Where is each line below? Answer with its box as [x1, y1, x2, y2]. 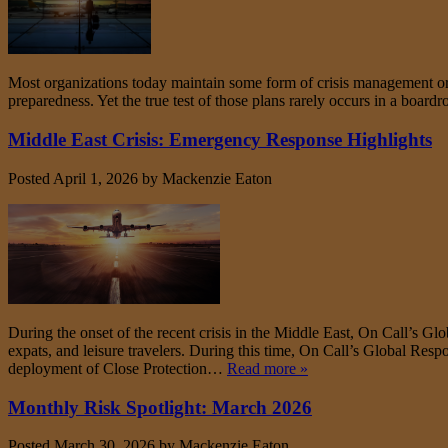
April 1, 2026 [53, 169, 138, 187]
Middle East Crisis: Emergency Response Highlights [8, 129, 432, 151]
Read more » [227, 359, 308, 377]
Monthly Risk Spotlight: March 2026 [8, 396, 312, 418]
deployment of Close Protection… [8, 359, 227, 377]
